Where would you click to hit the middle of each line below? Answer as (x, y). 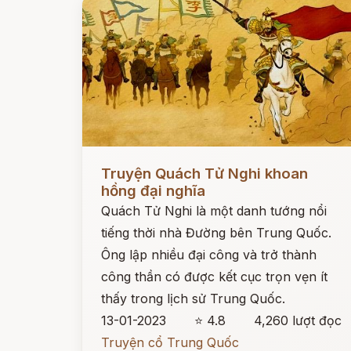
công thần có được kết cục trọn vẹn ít (214, 277)
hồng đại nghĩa (153, 191)
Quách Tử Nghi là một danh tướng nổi (214, 211)
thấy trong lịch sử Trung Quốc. (193, 299)
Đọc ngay (111, 161)
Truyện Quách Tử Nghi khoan (204, 174)
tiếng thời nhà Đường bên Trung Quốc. (216, 233)
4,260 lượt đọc (298, 320)
